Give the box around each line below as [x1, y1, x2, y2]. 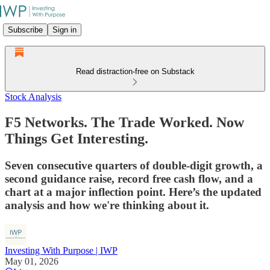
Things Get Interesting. [5, 130, 148, 146]
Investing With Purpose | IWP [5, 245, 118, 256]
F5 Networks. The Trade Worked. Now [5, 114, 244, 130]
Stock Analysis [5, 92, 61, 102]
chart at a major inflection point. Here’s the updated [5, 185, 262, 198]
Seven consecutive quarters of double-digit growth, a [5, 159, 263, 172]
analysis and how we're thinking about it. [5, 198, 209, 212]
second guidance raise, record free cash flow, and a [5, 172, 253, 185]
